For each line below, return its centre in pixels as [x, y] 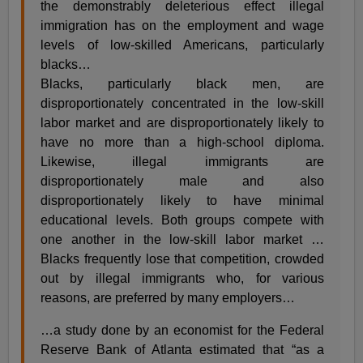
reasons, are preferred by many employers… [168, 298]
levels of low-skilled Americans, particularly [182, 45]
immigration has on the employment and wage [182, 26]
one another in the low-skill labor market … [182, 240]
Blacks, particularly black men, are [182, 84]
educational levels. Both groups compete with [182, 220]
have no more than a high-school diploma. [182, 143]
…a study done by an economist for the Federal [182, 331]
